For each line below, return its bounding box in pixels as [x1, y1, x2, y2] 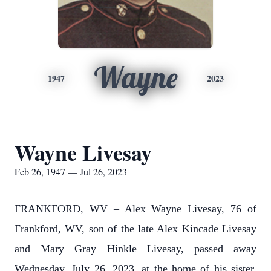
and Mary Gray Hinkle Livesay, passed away [15, 243, 256, 255]
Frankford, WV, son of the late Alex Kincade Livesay [15, 223, 256, 235]
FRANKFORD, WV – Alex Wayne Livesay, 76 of [15, 203, 256, 215]
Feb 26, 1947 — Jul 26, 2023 [15, 165, 127, 178]
